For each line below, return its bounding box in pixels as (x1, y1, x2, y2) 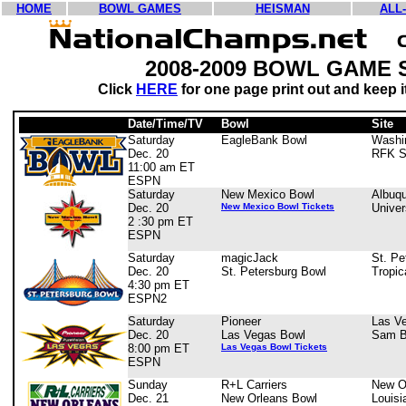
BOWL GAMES (99, 2, 181, 15)
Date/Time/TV (128, 117, 203, 130)
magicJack (221, 251, 278, 265)
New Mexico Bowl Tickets (221, 201, 334, 211)
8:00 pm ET (128, 342, 189, 355)
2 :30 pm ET (128, 215, 193, 228)
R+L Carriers (221, 378, 287, 391)
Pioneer (221, 314, 261, 328)
